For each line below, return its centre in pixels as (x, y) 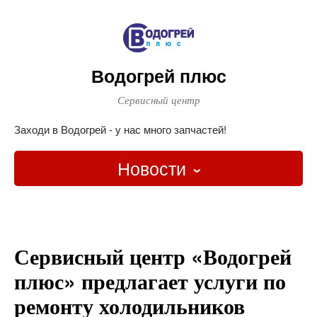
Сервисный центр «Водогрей (153, 256)
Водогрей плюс (158, 75)
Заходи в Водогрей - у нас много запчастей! (120, 129)
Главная (158, 204)
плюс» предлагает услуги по (150, 281)
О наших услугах (158, 275)
